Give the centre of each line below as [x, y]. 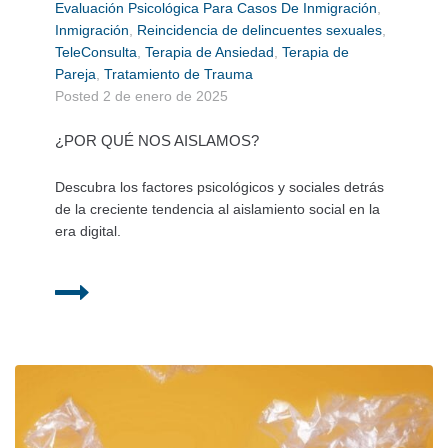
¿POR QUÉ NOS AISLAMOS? [157, 141]
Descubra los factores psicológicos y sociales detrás [219, 187]
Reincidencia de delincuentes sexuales [259, 30]
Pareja [75, 74]
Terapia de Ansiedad [209, 52]
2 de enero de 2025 [165, 96]
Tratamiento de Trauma [178, 74]
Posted [79, 96]
